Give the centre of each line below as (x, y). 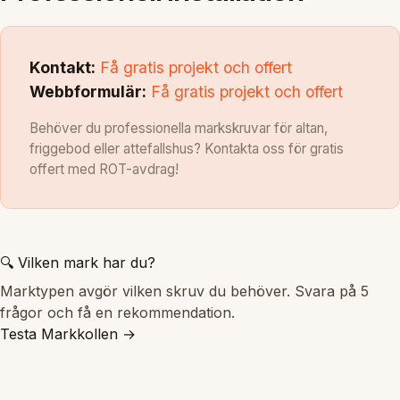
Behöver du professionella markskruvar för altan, (179, 128)
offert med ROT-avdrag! (104, 169)
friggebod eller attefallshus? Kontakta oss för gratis (187, 148)
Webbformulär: (88, 91)
